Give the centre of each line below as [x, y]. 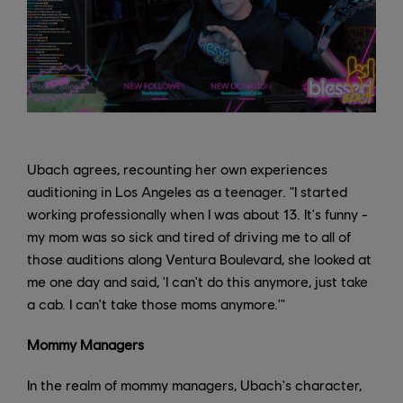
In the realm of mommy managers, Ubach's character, [194, 385]
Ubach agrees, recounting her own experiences [177, 169]
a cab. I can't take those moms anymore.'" [156, 304]
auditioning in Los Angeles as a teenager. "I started [187, 192]
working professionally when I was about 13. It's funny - [197, 214]
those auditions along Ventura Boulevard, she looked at [199, 259]
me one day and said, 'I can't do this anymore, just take [197, 282]
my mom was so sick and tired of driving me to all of [189, 237]
